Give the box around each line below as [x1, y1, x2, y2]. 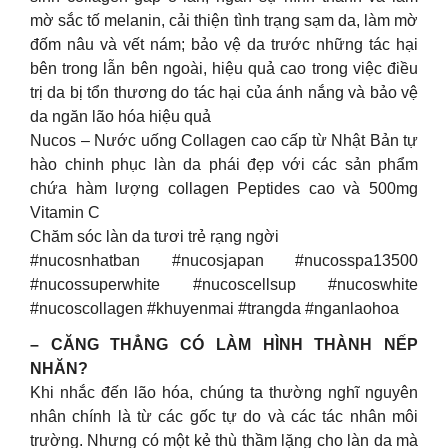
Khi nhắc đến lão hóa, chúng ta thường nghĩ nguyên [30, 383, 418, 401]
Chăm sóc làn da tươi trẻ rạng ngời [30, 227, 279, 245]
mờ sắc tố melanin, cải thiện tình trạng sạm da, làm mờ [30, 11, 418, 29]
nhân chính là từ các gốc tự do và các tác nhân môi [30, 407, 418, 425]
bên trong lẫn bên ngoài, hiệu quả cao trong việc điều [30, 59, 418, 77]
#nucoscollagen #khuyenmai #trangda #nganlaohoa [30, 299, 399, 317]
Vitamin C [30, 203, 100, 221]
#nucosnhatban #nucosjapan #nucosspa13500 [30, 251, 418, 269]
